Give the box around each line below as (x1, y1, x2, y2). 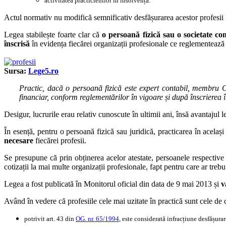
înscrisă (4, 39, 30, 48)
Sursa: (4, 66, 28, 75)
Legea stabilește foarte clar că (4, 30, 102, 39)
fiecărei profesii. (33, 136, 86, 145)
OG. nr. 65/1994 (76, 214, 119, 222)
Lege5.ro (28, 66, 59, 75)
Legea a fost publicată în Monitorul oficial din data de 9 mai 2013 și (4, 179, 221, 188)
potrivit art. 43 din (24, 214, 76, 222)
